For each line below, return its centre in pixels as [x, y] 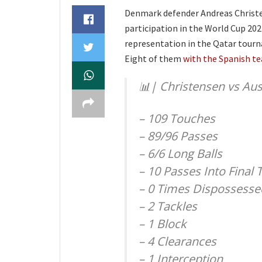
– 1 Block [163, 224]
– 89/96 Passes [178, 136]
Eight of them [154, 59]
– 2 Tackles [168, 206]
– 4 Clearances [177, 242]
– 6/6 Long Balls [180, 154]
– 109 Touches [177, 119]
